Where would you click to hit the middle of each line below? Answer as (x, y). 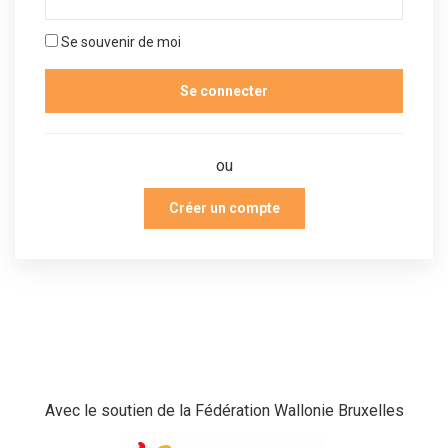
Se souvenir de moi (119, 41)
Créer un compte (224, 207)
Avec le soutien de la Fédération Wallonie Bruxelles (224, 410)
